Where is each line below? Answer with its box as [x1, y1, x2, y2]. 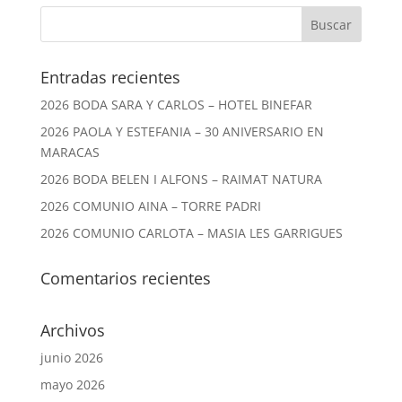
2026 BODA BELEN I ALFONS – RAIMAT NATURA [39, 170, 322, 188]
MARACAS [39, 143, 100, 161]
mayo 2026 [39, 375, 105, 393]
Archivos [39, 319, 105, 341]
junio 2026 [39, 348, 103, 366]
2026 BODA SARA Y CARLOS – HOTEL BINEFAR [39, 95, 312, 113]
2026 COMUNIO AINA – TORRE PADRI [39, 197, 261, 214]
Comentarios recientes [39, 267, 211, 289]
